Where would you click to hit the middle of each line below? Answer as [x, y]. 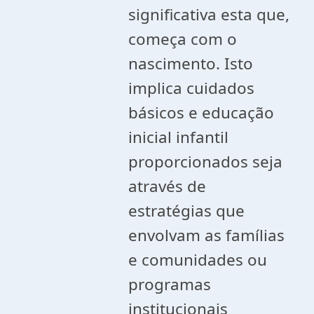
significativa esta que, [209, 14]
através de [168, 186]
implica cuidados [192, 88]
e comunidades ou [198, 260]
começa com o [183, 39]
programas [170, 284]
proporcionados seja [206, 162]
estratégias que [187, 211]
